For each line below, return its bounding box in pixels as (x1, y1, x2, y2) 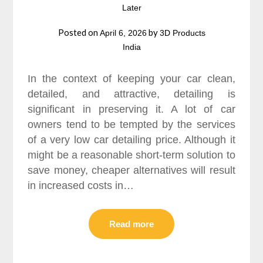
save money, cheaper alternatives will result (28, 164, 235, 176)
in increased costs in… (28, 179, 134, 191)
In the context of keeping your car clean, (28, 72, 235, 85)
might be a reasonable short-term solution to (28, 149, 235, 161)
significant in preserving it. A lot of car (28, 103, 235, 115)
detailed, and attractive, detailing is (28, 87, 235, 100)
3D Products (159, 28, 205, 38)
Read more (109, 218, 154, 229)
